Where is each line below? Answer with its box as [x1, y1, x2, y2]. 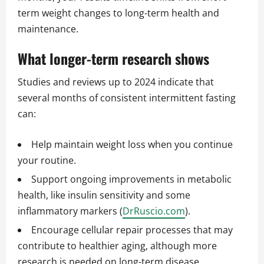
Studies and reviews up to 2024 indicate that [18, 75, 214, 89]
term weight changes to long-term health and [18, 6, 219, 20]
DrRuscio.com [123, 204, 185, 218]
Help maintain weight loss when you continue [31, 138, 233, 151]
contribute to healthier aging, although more [18, 239, 217, 253]
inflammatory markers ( [18, 204, 123, 218]
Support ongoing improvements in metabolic [31, 173, 232, 186]
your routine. [18, 154, 76, 167]
